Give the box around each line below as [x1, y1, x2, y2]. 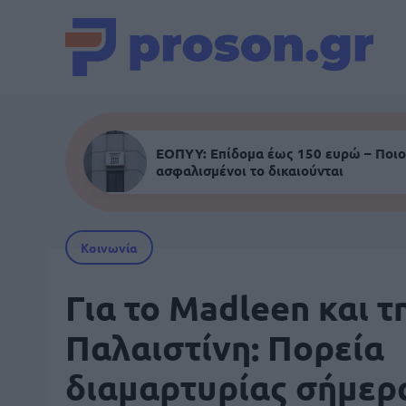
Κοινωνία [81, 239, 138, 256]
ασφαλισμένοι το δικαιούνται [156, 161, 343, 179]
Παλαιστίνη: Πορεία [65, 326, 384, 368]
